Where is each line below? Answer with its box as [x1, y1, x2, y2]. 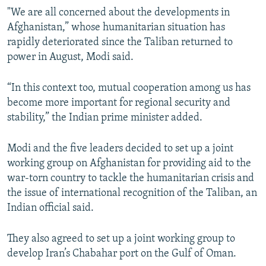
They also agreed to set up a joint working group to [7, 233, 235, 245]
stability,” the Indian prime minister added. [7, 112, 202, 123]
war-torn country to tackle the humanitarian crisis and [7, 172, 254, 184]
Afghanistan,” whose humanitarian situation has [7, 21, 225, 33]
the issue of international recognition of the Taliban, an [7, 187, 257, 199]
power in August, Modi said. [7, 51, 134, 63]
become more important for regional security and [7, 97, 230, 109]
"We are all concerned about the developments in [7, 7, 230, 18]
